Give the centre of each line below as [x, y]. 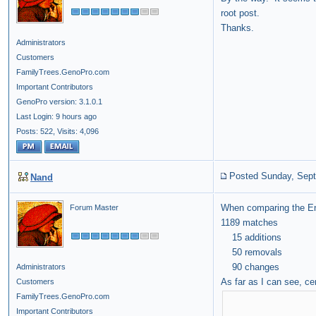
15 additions [251, 238]
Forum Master [94, 208]
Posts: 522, [36, 132]
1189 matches [249, 223]
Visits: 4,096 [78, 132]
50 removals [251, 253]
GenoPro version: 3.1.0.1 [59, 102]
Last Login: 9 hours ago [56, 117]
